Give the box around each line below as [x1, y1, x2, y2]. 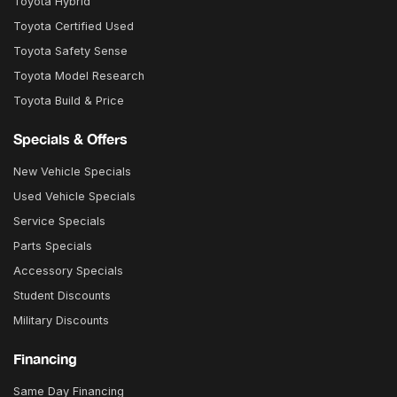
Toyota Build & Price [13, 94, 124, 108]
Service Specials [13, 214, 105, 229]
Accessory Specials [13, 264, 123, 278]
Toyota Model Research [13, 69, 144, 83]
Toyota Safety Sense [13, 44, 128, 58]
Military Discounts [13, 314, 109, 328]
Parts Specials [13, 239, 92, 253]
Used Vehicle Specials [13, 190, 136, 204]
